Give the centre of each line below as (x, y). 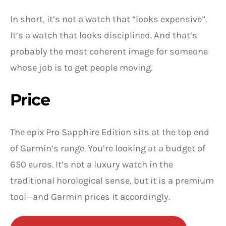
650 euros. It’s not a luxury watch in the (92, 164)
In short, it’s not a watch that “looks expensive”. (108, 19)
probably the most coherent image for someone (109, 51)
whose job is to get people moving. (81, 67)
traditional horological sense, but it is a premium (112, 180)
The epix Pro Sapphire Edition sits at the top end (110, 132)
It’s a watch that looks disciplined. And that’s (104, 35)
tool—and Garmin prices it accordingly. (90, 196)
